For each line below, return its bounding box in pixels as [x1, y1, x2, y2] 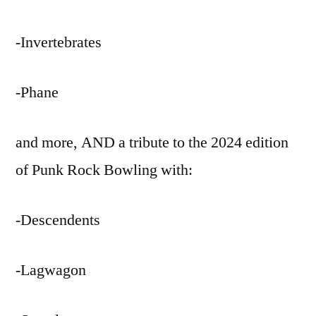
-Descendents [16, 210, 100, 231]
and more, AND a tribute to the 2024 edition [16, 133, 288, 153]
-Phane [16, 83, 59, 103]
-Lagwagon [16, 260, 86, 281]
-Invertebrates [16, 32, 102, 53]
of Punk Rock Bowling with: [16, 160, 193, 181]
